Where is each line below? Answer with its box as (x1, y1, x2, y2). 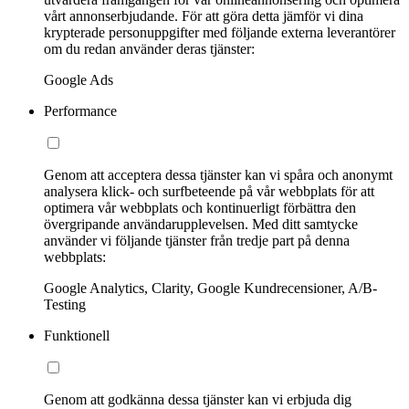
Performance (44, 103, 117, 120)
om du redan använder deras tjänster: (44, 41, 255, 58)
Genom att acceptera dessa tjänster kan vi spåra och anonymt (44, 167, 393, 184)
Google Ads (44, 72, 113, 89)
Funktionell (44, 328, 110, 344)
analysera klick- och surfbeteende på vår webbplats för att (44, 184, 374, 200)
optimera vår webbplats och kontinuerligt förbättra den (44, 200, 356, 216)
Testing (44, 297, 86, 313)
